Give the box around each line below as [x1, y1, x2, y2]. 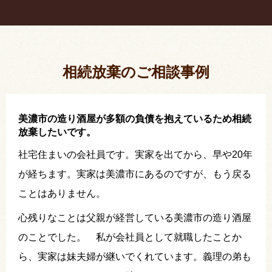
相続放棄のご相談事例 [63, 63, 209, 80]
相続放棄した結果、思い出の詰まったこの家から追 [30, 39, 254, 50]
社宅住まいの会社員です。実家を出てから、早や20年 [18, 149, 253, 160]
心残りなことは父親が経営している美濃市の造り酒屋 [18, 212, 251, 223]
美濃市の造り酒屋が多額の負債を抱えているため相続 [18, 113, 251, 124]
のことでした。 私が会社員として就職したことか [18, 231, 242, 242]
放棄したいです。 [18, 126, 96, 137]
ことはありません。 [18, 188, 106, 199]
